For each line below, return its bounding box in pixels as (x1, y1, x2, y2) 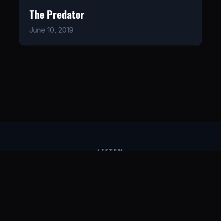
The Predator (29, 6, 84, 22)
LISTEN (97, 147, 124, 155)
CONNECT (92, 188, 129, 197)
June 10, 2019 (29, 26, 74, 35)
